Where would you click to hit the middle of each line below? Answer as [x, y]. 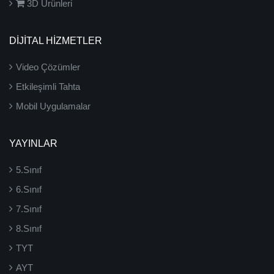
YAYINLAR [33, 143]
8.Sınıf [29, 228]
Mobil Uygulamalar [53, 106]
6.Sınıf [29, 189]
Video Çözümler [48, 67]
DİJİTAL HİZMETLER [56, 41]
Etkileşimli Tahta [48, 87]
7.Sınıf [29, 209]
